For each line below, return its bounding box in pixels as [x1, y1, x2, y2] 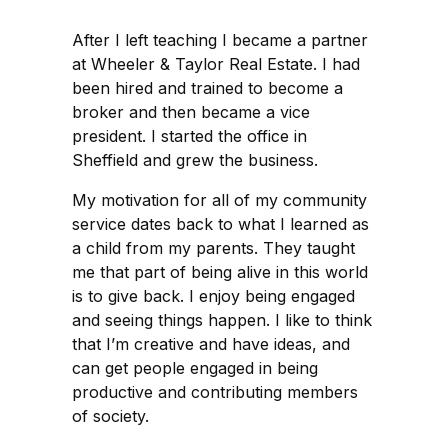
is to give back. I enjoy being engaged [72, 285, 355, 306]
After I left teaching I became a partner [72, 29, 368, 50]
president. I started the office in [72, 125, 307, 146]
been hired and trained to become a [72, 77, 343, 98]
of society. [72, 405, 149, 426]
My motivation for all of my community [72, 189, 367, 210]
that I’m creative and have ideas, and [72, 333, 350, 354]
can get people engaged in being [72, 357, 318, 378]
